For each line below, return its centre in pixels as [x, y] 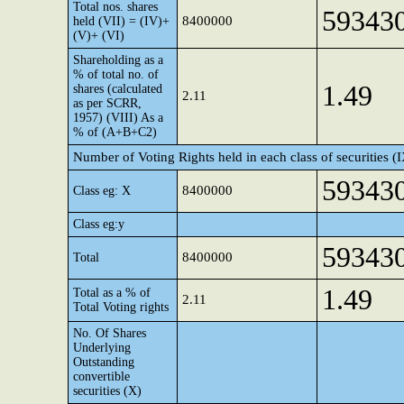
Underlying [102, 348]
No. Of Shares [110, 333]
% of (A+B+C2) [115, 132]
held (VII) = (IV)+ [121, 21]
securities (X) [107, 391]
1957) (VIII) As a [118, 118]
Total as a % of [112, 293]
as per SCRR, [107, 103]
